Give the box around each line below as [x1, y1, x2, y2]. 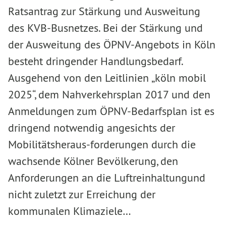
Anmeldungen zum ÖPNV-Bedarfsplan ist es [8, 104, 214, 118]
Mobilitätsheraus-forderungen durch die [8, 137, 196, 151]
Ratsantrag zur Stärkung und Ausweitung [8, 4, 200, 18]
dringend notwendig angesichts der [8, 121, 175, 135]
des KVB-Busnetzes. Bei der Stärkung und [8, 21, 203, 35]
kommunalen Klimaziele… [8, 204, 131, 218]
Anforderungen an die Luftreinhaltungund [8, 171, 205, 185]
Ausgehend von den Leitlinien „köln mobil [8, 71, 206, 85]
